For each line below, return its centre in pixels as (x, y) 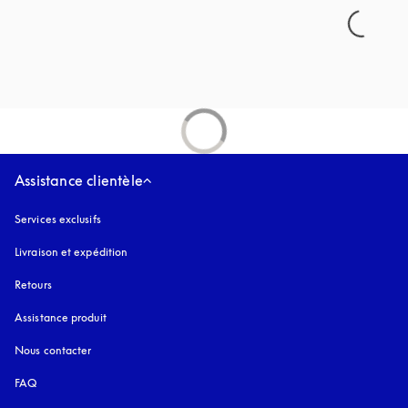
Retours (33, 285)
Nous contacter (53, 350)
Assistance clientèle (79, 180)
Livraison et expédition (71, 252)
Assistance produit (61, 317)
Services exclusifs (58, 219)
